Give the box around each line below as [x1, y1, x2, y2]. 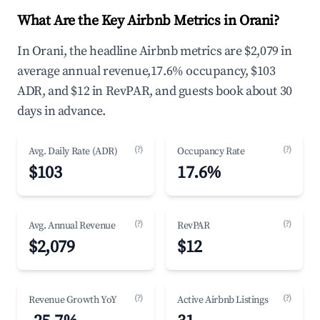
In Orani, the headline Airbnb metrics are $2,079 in [17, 43, 292, 59]
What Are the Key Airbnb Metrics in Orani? [17, 12, 279, 30]
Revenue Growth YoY [29, 294, 117, 306]
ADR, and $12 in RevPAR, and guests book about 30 [17, 83, 292, 99]
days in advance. [17, 103, 106, 119]
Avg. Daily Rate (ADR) [29, 145, 118, 158]
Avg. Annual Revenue [29, 219, 116, 232]
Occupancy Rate [177, 145, 245, 158]
